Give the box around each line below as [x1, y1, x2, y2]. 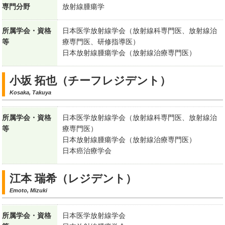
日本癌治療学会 [62, 147, 112, 155]
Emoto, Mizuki [10, 187, 48, 194]
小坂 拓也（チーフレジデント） [10, 74, 171, 87]
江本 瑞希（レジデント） [10, 172, 137, 185]
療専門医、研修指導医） [62, 38, 140, 46]
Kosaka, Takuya [10, 89, 52, 96]
